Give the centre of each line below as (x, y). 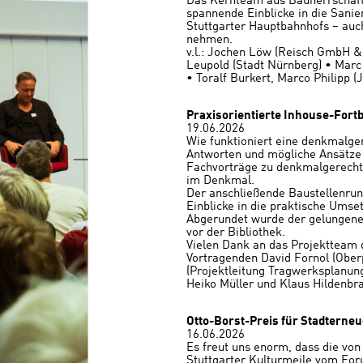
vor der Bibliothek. (236, 233)
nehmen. (209, 40)
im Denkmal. (220, 181)
